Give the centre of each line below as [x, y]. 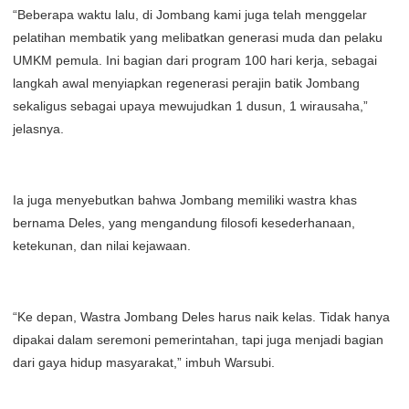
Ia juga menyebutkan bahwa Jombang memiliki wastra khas [185, 200]
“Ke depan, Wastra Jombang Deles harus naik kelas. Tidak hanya [201, 317]
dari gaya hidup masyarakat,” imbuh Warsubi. [144, 362]
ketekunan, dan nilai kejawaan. [102, 246]
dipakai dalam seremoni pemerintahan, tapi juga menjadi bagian [198, 340]
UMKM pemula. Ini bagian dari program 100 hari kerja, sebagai [195, 60]
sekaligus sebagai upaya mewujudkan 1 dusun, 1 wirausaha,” [190, 106]
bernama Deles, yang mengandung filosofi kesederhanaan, [184, 223]
